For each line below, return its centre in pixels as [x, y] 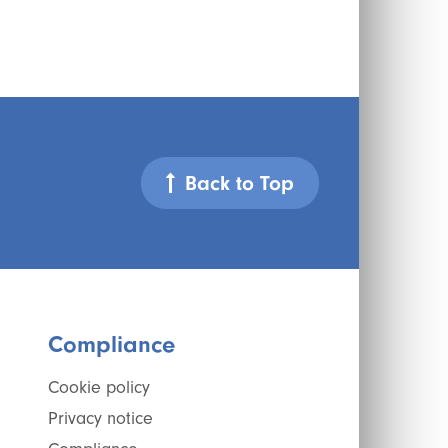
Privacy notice [100, 418]
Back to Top [239, 183]
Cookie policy [98, 387]
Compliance [111, 344]
